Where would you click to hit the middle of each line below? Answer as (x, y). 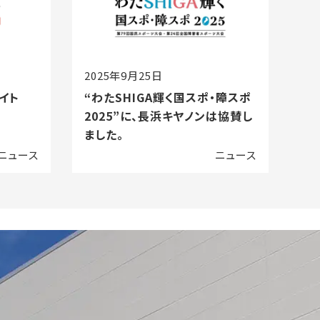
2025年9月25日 (123, 76)
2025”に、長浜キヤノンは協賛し (169, 115)
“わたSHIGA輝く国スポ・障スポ (168, 97)
